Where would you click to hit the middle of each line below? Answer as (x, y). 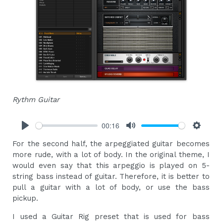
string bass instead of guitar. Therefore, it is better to (111, 177)
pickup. (26, 198)
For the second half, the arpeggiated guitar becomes (111, 144)
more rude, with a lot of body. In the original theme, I (111, 155)
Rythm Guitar (36, 100)
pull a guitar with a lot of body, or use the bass (111, 188)
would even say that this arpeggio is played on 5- (111, 166)
